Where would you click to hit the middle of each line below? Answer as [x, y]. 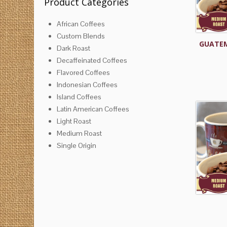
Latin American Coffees [93, 109]
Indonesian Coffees [87, 84]
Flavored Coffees [83, 72]
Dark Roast [73, 48]
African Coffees [81, 24]
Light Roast [74, 121]
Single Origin [77, 145]
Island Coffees [79, 97]
